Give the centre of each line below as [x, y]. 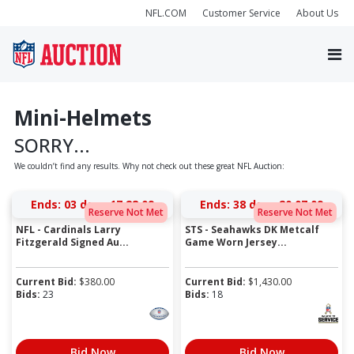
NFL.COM [166, 13]
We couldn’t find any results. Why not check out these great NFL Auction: [149, 166]
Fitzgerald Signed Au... [72, 243]
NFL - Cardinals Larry [68, 230]
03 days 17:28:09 [109, 205]
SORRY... [52, 145]
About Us [317, 13]
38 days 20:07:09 [278, 205]
